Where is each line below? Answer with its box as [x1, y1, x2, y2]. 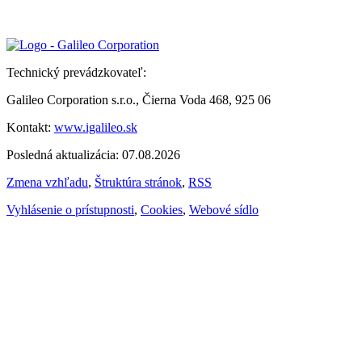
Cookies [141, 203, 183, 217]
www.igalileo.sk [54, 120, 137, 135]
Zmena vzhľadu [6, 175, 88, 190]
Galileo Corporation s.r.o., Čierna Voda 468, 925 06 [6, 93, 271, 107]
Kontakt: [6, 120, 54, 135]
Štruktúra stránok [95, 175, 182, 190]
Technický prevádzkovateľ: [6, 65, 146, 80]
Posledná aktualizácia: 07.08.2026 [6, 148, 180, 162]
